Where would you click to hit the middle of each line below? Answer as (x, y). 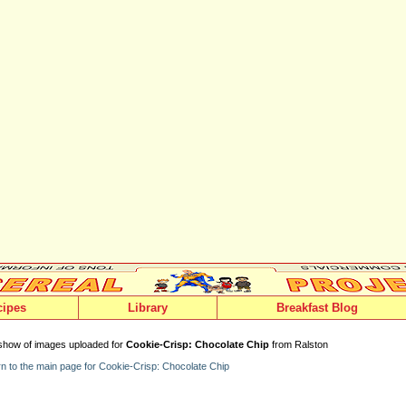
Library (148, 308)
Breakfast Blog (317, 308)
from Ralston (299, 344)
